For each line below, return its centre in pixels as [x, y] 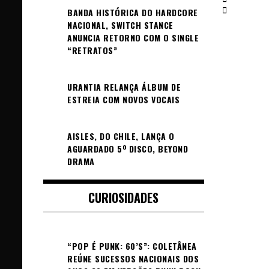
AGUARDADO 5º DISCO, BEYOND [128, 148]
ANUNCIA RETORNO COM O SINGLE [133, 37]
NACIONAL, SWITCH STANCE [120, 25]
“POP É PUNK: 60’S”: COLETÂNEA [132, 246]
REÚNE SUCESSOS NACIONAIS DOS [133, 258]
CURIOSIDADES [124, 197]
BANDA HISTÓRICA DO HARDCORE [133, 12]
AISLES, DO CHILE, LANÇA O [121, 136]
